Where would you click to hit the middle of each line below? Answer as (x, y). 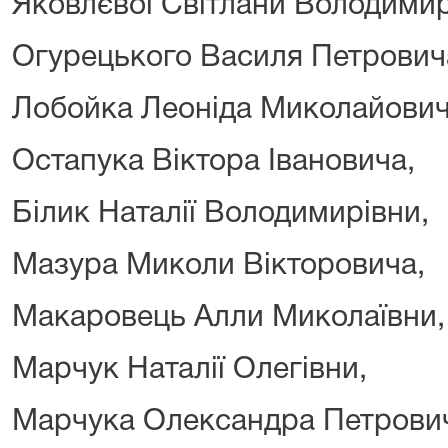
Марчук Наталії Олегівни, (189, 370)
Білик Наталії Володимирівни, (220, 214)
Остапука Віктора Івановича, (213, 162)
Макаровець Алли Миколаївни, (228, 318)
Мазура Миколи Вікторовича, (218, 266)
